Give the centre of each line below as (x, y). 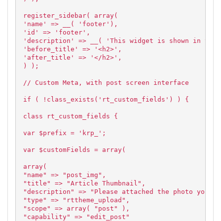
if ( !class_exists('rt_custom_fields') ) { (106, 99)
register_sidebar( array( (71, 16)
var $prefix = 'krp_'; (65, 133)
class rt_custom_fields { (71, 116)
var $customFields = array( (74, 150)
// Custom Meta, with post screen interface (106, 83)
